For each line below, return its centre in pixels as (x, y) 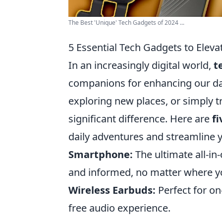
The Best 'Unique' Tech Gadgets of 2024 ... (126, 23)
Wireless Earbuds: (112, 190)
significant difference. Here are (140, 119)
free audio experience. (119, 208)
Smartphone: (101, 154)
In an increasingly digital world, (141, 65)
